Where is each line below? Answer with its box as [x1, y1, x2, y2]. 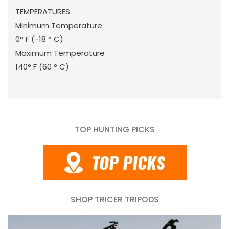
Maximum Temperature [15, 47, 105, 58]
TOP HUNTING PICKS [74, 123, 155, 135]
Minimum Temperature [15, 19, 102, 31]
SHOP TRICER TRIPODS [70, 193, 159, 205]
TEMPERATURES [15, 6, 70, 17]
